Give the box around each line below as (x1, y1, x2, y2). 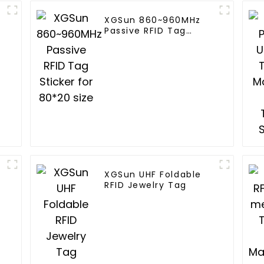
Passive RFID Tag (104, 25, 186, 37)
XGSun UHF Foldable (104, 169, 202, 181)
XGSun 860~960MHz (104, 14, 201, 27)
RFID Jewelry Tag (104, 179, 187, 192)
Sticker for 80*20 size (104, 35, 211, 48)
